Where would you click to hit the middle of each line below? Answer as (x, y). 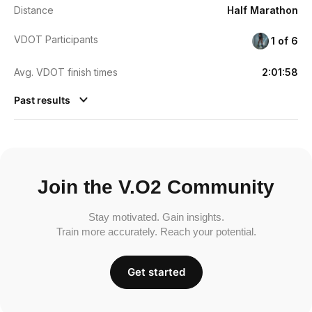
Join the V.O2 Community (156, 187)
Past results (43, 100)
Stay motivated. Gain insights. (156, 217)
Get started (156, 272)
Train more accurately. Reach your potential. (156, 231)
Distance (34, 10)
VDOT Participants (56, 39)
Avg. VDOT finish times (66, 72)
